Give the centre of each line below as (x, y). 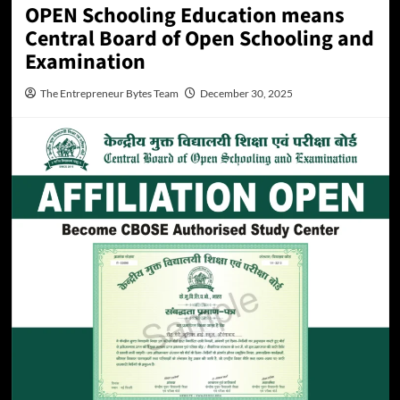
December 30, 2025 (246, 93)
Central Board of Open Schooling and (199, 39)
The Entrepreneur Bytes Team (109, 93)
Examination (85, 62)
